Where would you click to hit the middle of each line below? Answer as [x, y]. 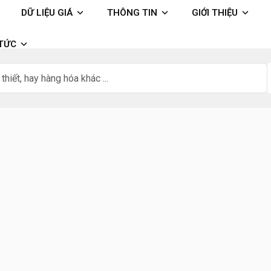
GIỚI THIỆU [215, 13]
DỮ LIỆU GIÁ [47, 13]
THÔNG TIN [132, 13]
